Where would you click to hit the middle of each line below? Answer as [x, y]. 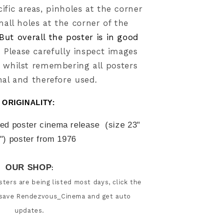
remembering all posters [83, 65]
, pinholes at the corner [92, 9]
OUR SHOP [29, 167]
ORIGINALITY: [30, 102]
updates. [30, 210]
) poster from [30, 139]
